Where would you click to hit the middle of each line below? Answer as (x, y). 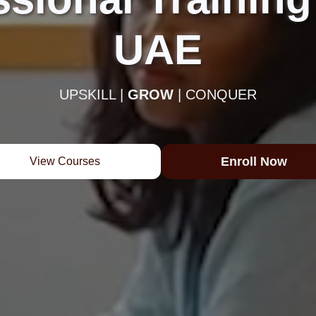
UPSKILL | (93, 95)
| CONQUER (215, 95)
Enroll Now (254, 162)
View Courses (65, 162)
